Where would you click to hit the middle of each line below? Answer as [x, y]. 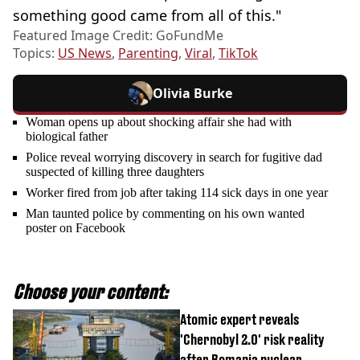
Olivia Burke [192, 93]
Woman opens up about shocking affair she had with [159, 121]
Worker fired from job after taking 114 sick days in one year [177, 192]
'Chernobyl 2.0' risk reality [252, 339]
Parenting [148, 53]
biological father [67, 136]
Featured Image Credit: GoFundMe [118, 35]
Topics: [35, 53]
